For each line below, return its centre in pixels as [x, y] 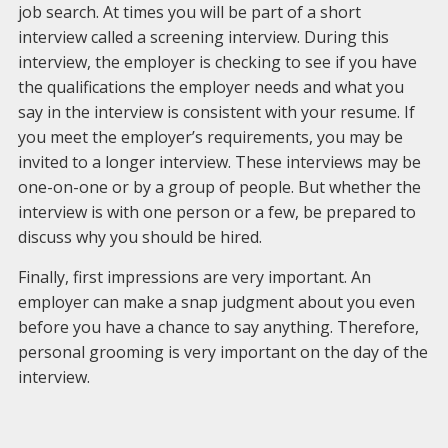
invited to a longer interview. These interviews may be [219, 162]
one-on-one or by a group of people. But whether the [219, 187]
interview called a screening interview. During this [203, 37]
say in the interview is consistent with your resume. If [216, 112]
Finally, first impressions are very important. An [194, 277]
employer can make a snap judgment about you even [216, 302]
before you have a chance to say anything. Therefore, [218, 327]
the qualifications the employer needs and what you [210, 87]
